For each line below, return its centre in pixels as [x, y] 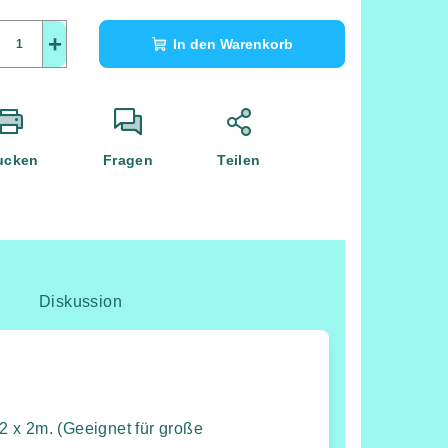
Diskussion [81, 302]
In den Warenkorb [232, 44]
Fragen [128, 160]
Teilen [239, 160]
